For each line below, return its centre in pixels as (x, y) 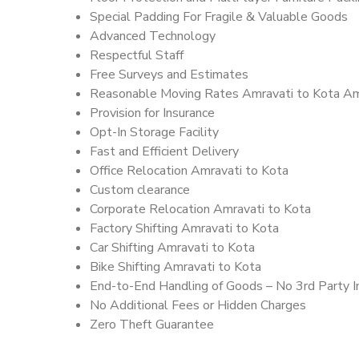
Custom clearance (140, 190)
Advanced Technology (153, 36)
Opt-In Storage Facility (154, 133)
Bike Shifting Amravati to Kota (175, 267)
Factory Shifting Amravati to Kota (184, 229)
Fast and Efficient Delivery (164, 152)
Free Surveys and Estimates (169, 75)
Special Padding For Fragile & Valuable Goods (219, 17)
